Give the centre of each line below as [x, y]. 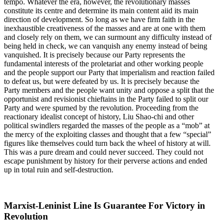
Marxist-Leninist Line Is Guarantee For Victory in [105, 206]
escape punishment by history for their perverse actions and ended [106, 161]
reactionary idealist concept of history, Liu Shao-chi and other [99, 117]
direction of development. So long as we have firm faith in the [99, 20]
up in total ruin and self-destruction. [59, 170]
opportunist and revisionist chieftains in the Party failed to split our [106, 99]
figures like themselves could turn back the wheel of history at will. [107, 143]
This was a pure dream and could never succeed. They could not [104, 152]
